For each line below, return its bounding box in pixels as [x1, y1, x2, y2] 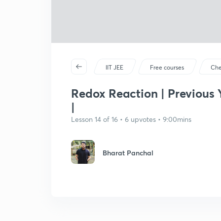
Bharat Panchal [103, 148, 153, 157]
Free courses [150, 64, 184, 71]
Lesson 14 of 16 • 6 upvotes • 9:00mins [71, 114, 191, 124]
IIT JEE [106, 64, 124, 71]
